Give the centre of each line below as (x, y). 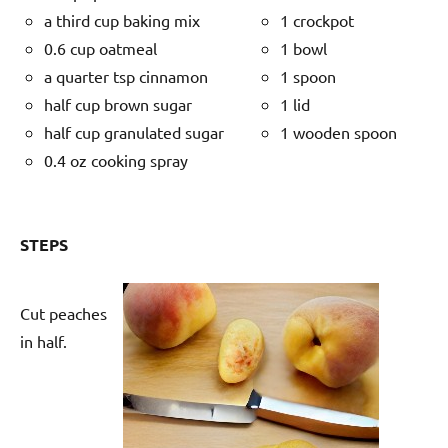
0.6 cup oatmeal (100, 47)
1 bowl (303, 47)
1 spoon (307, 75)
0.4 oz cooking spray (116, 159)
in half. (43, 340)
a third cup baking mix (122, 19)
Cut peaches (63, 312)
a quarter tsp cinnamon (126, 75)
